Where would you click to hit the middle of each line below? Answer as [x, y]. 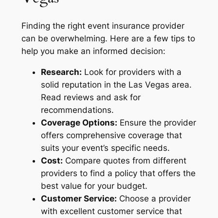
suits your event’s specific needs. [105, 148]
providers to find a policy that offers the [118, 173]
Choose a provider [154, 198]
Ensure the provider [156, 122]
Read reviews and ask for [91, 97]
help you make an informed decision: [93, 51]
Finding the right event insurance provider [103, 26]
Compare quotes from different [124, 160]
